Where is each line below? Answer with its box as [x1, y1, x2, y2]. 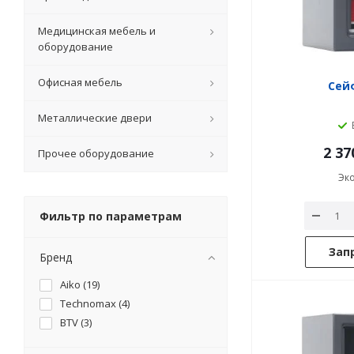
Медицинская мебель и [38, 24, 156, 38]
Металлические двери [38, 111, 152, 125]
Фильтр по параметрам [40, 209, 182, 224]
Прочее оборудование [38, 146, 154, 160]
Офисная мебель [38, 75, 122, 89]
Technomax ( [60, 296, 122, 311]
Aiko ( [60, 277, 86, 292]
